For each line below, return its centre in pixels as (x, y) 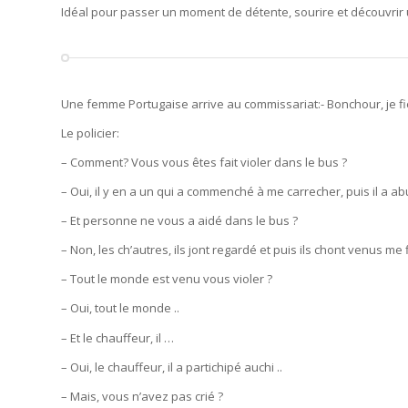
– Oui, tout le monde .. (120, 308)
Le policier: (90, 133)
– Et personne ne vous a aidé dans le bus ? (179, 221)
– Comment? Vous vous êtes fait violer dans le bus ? (204, 163)
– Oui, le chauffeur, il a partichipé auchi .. (172, 367)
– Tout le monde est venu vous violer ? (167, 279)
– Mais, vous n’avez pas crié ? (142, 396)
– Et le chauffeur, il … (117, 337)
